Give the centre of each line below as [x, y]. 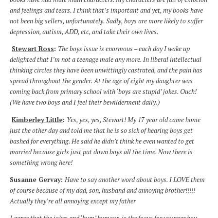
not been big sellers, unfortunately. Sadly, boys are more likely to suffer [106, 21]
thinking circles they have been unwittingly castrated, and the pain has [106, 70]
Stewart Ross [33, 49]
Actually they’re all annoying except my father [73, 201]
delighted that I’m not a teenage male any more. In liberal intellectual [106, 60]
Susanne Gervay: [37, 180]
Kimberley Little [37, 119]
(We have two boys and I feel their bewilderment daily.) [85, 102]
